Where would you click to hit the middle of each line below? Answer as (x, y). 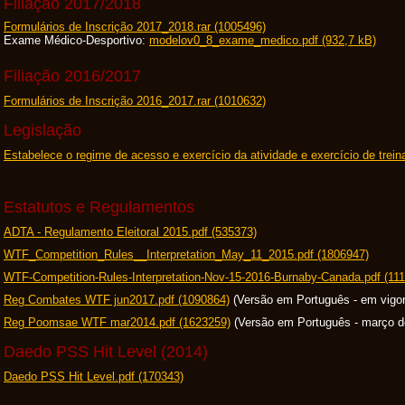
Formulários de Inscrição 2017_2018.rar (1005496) (135, 27)
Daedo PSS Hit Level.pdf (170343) (94, 377)
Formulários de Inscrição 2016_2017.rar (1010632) (135, 101)
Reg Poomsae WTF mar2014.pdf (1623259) (117, 322)
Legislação (42, 130)
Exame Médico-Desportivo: (76, 40)
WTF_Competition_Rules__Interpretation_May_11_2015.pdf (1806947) (186, 254)
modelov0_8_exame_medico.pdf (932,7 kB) (263, 40)
